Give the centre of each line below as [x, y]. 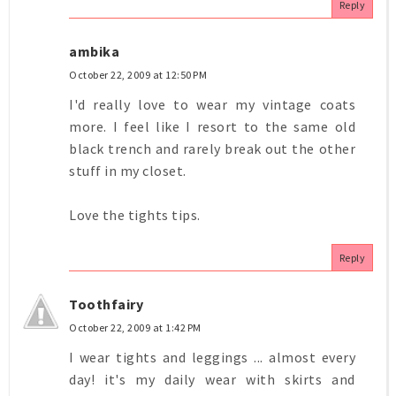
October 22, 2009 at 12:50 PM [138, 74]
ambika [94, 51]
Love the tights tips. [135, 214]
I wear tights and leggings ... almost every [212, 357]
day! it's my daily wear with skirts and [212, 379]
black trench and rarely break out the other [212, 148]
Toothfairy [106, 304]
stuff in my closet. [128, 170]
